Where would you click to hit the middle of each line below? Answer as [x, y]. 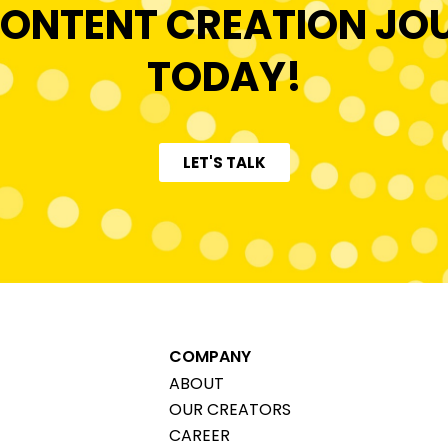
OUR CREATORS [230, 410]
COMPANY [210, 357]
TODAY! [224, 77]
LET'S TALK [224, 163]
